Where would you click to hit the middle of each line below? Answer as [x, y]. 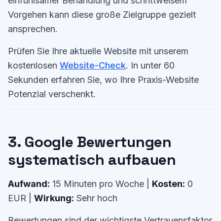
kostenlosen [34, 65]
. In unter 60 [150, 65]
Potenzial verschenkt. [52, 94]
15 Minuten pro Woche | [101, 184]
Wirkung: [54, 198]
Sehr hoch [96, 198]
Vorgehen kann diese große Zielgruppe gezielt [102, 15]
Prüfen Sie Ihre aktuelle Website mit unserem [98, 51]
